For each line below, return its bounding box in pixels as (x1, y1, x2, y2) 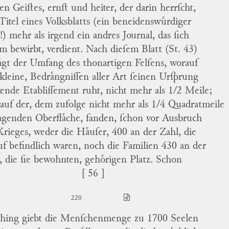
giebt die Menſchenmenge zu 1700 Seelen (19, 214, 198, 225)
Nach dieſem (86, 44, 142, 56)
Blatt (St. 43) (142, 44, 197, 56)
